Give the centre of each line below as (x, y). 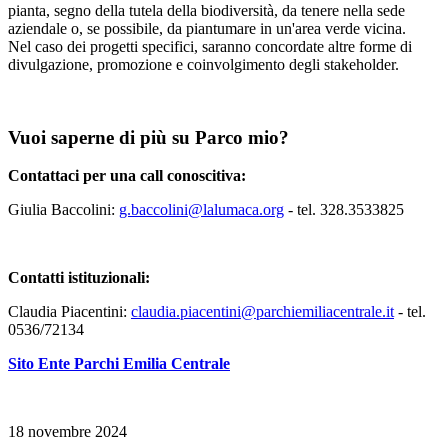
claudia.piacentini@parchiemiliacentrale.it (262, 312)
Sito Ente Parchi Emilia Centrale (119, 364)
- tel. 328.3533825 (344, 210)
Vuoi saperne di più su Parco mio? (148, 137)
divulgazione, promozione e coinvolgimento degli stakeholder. (203, 64)
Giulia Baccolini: (63, 210)
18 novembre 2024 (67, 432)
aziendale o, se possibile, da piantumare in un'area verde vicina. (207, 28)
